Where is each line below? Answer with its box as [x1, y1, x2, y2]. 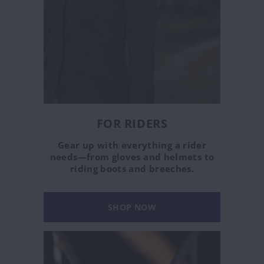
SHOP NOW [108, 201, 156, 213]
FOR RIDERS [96, 115, 168, 131]
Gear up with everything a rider [57, 138, 207, 151]
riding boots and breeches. [70, 162, 194, 174]
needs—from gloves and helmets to [49, 150, 214, 163]
